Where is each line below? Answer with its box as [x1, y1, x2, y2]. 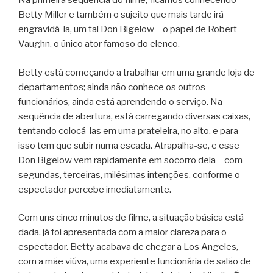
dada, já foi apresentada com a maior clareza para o [18, 227, 227, 238]
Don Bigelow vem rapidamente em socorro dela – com [18, 154, 243, 166]
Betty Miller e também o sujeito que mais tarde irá [18, 9, 224, 21]
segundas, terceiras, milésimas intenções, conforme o [18, 169, 240, 180]
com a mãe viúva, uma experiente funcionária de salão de [18, 256, 251, 268]
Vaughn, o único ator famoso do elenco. [18, 38, 180, 50]
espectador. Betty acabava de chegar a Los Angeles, [18, 241, 238, 253]
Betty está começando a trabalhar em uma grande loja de [18, 66, 255, 78]
